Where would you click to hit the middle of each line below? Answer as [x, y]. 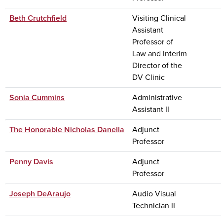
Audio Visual [154, 193]
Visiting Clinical [159, 18]
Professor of [153, 41]
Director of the [157, 65]
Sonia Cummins [37, 97]
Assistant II [151, 109]
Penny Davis [32, 161]
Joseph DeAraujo [40, 193]
